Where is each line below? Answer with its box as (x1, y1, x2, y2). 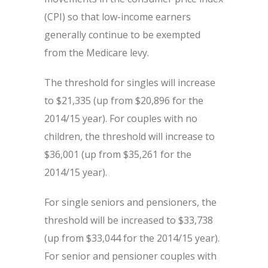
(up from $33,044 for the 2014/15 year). (44, 232, 220, 245)
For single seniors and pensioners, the (44, 196, 217, 209)
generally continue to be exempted (44, 28, 200, 41)
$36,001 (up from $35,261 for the (44, 148, 191, 161)
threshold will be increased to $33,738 (44, 214, 213, 227)
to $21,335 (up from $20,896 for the (44, 94, 203, 107)
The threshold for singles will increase (44, 76, 215, 89)
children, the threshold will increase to (44, 130, 215, 143)
